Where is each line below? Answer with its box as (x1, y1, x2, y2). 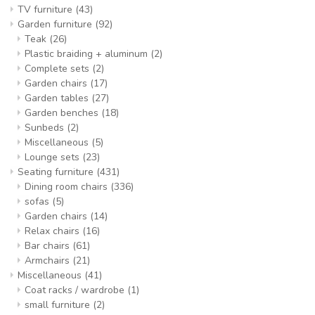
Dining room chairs (25, 180, 110, 193)
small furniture (25, 298, 93, 311)
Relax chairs (25, 224, 82, 238)
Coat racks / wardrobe (25, 283, 127, 297)
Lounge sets (25, 150, 82, 164)
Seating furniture (18, 165, 96, 179)
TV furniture (18, 3, 75, 16)
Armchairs (25, 254, 72, 267)
